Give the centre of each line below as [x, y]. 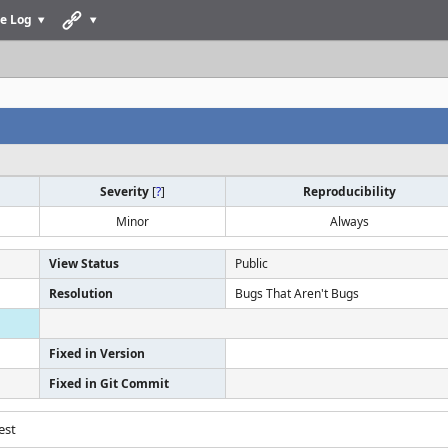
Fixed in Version [97, 353]
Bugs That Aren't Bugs [297, 293]
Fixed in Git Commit [109, 383]
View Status [84, 263]
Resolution [81, 293]
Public [251, 263]
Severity [126, 191]
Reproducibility [349, 191]
